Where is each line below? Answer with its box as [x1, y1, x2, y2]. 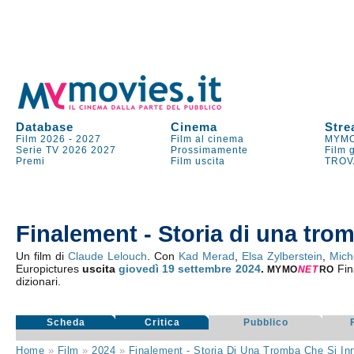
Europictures [16, 262, 83, 275]
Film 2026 [16, 134, 66, 145]
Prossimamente [171, 145, 249, 156]
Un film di [16, 250, 69, 262]
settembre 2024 [178, 262, 261, 275]
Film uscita [171, 156, 226, 167]
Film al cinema [171, 134, 245, 145]
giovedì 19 [119, 262, 175, 275]
